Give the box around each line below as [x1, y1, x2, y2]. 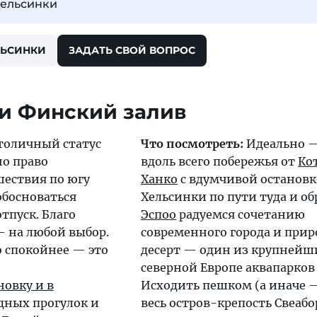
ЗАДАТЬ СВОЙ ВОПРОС [69, 44, 195, 57]
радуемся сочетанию [176, 207, 305, 222]
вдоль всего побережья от [141, 154, 298, 169]
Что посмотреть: [141, 137, 243, 151]
